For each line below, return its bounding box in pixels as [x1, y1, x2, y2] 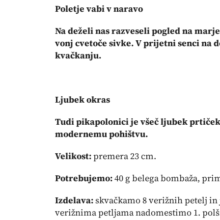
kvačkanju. [55, 49, 101, 61]
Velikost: [55, 150, 91, 162]
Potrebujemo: [55, 172, 112, 184]
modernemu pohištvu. [55, 128, 148, 140]
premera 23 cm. [91, 150, 156, 162]
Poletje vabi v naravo [55, 2, 143, 15]
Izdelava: [55, 194, 93, 206]
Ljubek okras [55, 93, 110, 106]
